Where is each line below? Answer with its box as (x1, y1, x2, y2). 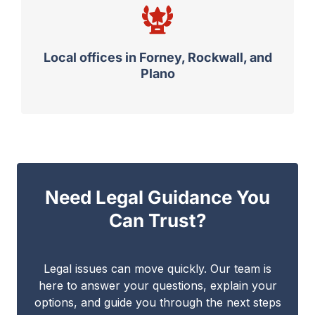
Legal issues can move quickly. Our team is (44, 262, 271, 276)
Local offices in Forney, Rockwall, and (43, 50, 272, 65)
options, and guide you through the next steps (34, 295, 281, 310)
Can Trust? (108, 210, 207, 232)
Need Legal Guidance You (45, 186, 270, 209)
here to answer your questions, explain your (38, 278, 277, 293)
